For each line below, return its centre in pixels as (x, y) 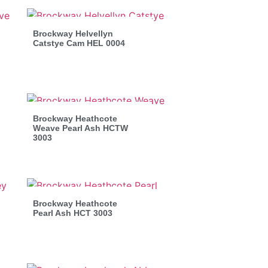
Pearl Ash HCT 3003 (72, 213)
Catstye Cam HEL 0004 (79, 43)
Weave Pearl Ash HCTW (80, 128)
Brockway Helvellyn (73, 33)
